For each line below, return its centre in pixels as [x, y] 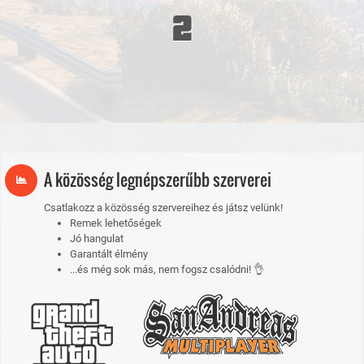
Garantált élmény [109, 254]
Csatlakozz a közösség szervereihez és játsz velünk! [163, 208]
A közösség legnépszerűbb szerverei [158, 180]
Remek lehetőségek [116, 223]
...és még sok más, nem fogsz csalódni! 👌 [167, 269]
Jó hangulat [97, 238]
